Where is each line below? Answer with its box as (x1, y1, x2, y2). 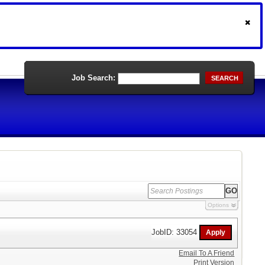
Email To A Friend (179, 249, 235, 257)
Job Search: (72, 73, 115, 82)
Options (207, 202, 229, 208)
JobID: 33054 (151, 227, 200, 237)
